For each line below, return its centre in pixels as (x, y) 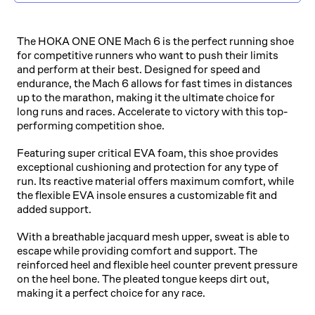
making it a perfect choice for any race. (111, 292)
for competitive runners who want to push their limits (148, 55)
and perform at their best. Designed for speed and (139, 69)
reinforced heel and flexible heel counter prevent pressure (157, 264)
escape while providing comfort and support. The (137, 250)
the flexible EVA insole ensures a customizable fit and (147, 195)
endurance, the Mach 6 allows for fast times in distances (155, 83)
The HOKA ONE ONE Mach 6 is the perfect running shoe (155, 41)
